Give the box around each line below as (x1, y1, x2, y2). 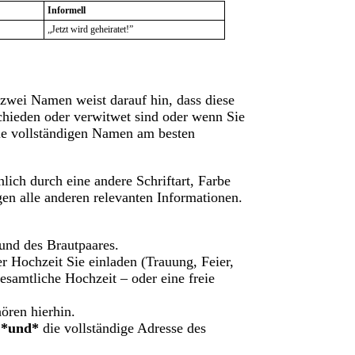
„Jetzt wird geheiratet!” (48, 24, 133, 36)
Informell (48, 5, 86, 17)
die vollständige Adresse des (39, 320, 206, 337)
